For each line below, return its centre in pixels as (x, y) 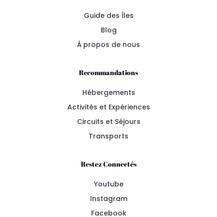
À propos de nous (108, 44)
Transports (108, 136)
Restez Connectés (108, 164)
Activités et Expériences (108, 107)
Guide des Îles (108, 15)
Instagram (108, 198)
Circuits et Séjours (108, 121)
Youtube (108, 184)
